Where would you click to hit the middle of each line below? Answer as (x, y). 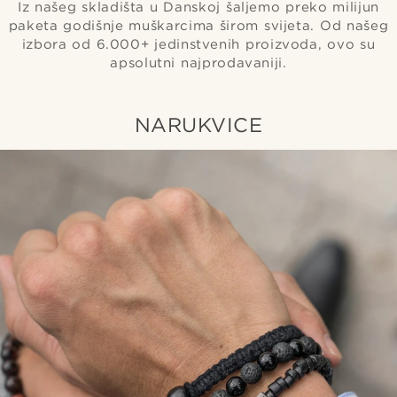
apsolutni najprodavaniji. (198, 63)
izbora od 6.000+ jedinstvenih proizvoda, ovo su (198, 45)
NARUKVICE (198, 125)
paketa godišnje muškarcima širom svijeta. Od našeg (198, 26)
